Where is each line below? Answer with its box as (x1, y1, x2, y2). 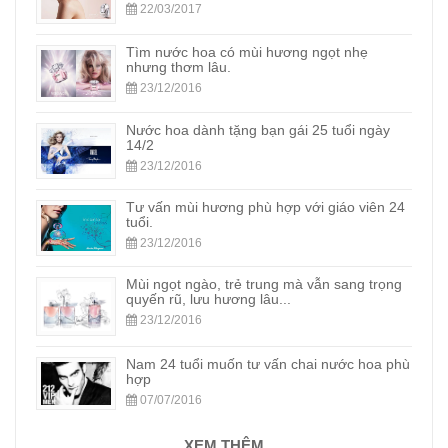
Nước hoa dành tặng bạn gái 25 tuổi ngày (126, 122, 390, 139)
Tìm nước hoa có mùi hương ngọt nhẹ (126, 44, 368, 61)
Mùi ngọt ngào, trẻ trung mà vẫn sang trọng (126, 275, 402, 292)
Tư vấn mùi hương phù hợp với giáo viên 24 (126, 198, 405, 215)
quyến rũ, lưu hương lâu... (126, 290, 291, 307)
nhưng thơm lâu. (126, 59, 231, 76)
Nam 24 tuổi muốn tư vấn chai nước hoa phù (126, 355, 410, 372)
